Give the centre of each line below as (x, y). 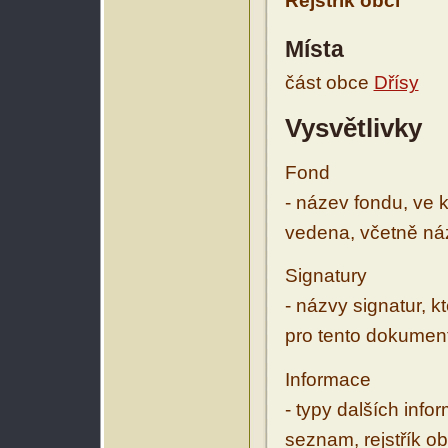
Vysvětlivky (353, 128)
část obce (329, 83)
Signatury (325, 276)
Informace (327, 379)
